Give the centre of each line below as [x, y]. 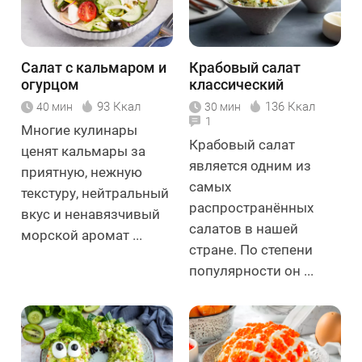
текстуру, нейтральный [95, 193]
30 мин [223, 106]
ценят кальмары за [83, 151]
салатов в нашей [244, 228]
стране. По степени [251, 249]
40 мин [55, 106]
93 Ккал [119, 106]
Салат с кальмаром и [94, 67]
